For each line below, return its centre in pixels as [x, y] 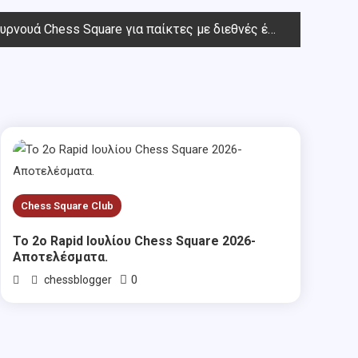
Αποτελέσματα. [60, 257]
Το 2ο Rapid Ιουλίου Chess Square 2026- [134, 241]
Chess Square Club [67, 205]
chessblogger [78, 279]
